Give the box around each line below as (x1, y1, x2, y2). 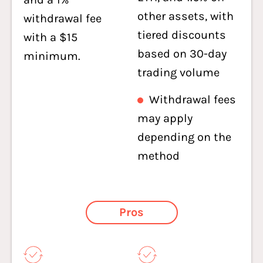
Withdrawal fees (149, 93, 236, 106)
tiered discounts (137, 28, 226, 42)
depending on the (137, 130, 231, 144)
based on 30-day (137, 47, 227, 60)
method (137, 149, 180, 163)
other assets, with (137, 9, 234, 23)
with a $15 (23, 31, 77, 44)
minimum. (23, 49, 80, 63)
